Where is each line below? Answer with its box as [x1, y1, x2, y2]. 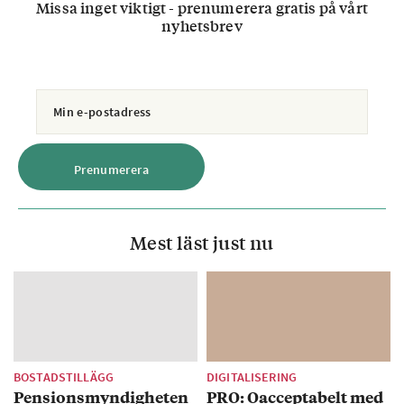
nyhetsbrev [161, 15, 243, 36]
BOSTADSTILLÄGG [14, 369, 114, 385]
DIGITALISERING [207, 369, 297, 385]
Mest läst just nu [130, 229, 274, 255]
